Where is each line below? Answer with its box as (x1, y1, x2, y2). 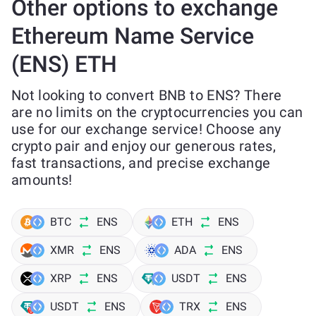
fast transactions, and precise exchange (11, 154, 271, 171)
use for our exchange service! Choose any (11, 121, 281, 138)
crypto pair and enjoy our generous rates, (11, 138, 276, 154)
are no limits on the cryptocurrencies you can (11, 104, 303, 121)
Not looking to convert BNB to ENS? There (11, 87, 282, 104)
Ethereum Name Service (11, 23, 254, 49)
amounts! (11, 171, 73, 188)
